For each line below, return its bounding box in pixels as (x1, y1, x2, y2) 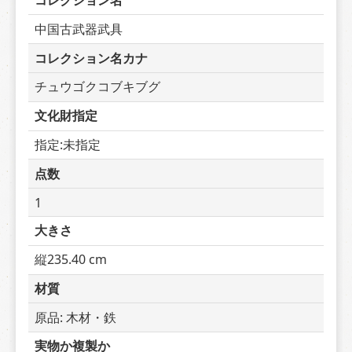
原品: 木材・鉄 (35, 308, 116, 326)
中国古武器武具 (35, 20, 123, 38)
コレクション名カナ (35, 49, 148, 67)
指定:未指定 (35, 135, 101, 153)
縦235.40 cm (35, 251, 107, 269)
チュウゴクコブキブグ (35, 78, 160, 96)
